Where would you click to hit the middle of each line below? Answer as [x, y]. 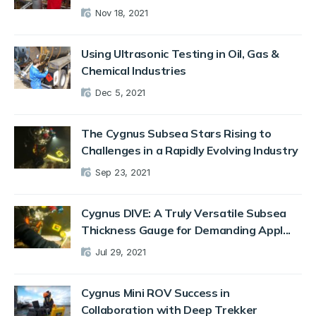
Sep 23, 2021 [123, 172]
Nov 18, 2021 [122, 12]
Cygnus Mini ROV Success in [156, 292]
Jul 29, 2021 [121, 251]
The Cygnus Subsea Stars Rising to [176, 133]
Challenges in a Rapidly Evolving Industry [190, 150]
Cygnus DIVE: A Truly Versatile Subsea [184, 213]
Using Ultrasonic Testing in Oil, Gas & [180, 53]
